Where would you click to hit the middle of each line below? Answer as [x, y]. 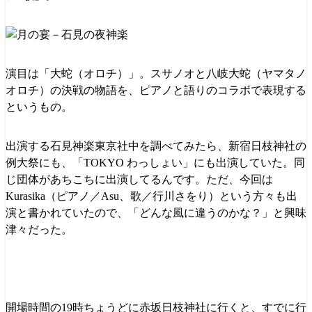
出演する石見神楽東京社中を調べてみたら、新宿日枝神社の [156, 146]
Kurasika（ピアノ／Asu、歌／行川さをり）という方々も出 [151, 196]
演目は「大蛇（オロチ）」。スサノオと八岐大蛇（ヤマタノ [156, 73]
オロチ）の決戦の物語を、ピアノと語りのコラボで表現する [156, 90]
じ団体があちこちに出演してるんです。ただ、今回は [139, 179]
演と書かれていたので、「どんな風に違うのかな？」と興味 [156, 212]
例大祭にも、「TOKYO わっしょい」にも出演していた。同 [155, 162]
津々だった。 [39, 229]
